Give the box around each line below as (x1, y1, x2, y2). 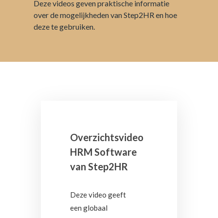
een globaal (70, 203, 108, 212)
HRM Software (70, 146, 137, 158)
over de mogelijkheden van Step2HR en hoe (34, 10, 177, 19)
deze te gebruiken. (34, 22, 95, 31)
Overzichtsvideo (70, 131, 144, 143)
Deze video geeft (70, 190, 126, 199)
